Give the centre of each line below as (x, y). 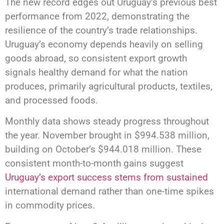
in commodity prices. (50, 205)
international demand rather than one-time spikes (109, 191)
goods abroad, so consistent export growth (96, 58)
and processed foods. (51, 100)
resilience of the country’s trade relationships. (101, 30)
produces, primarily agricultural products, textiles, (109, 86)
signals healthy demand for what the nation (96, 72)
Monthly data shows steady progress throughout (107, 121)
